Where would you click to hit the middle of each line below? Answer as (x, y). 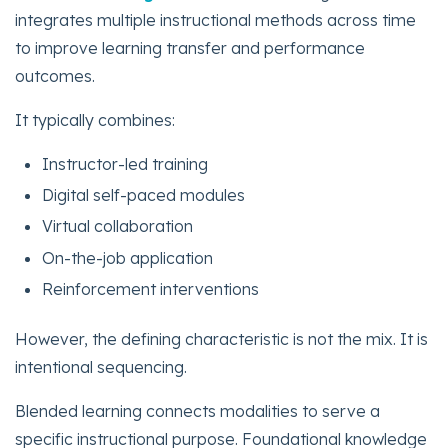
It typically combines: (95, 120)
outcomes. (55, 76)
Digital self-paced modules (144, 195)
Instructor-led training (125, 164)
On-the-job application (128, 257)
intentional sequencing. (101, 367)
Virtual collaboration (118, 226)
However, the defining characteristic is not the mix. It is (221, 339)
